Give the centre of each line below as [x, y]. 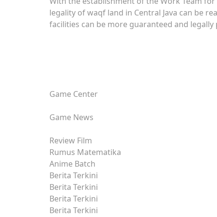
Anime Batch [72, 164]
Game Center [74, 94]
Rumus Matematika [85, 152]
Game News [71, 117]
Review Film [71, 140]
